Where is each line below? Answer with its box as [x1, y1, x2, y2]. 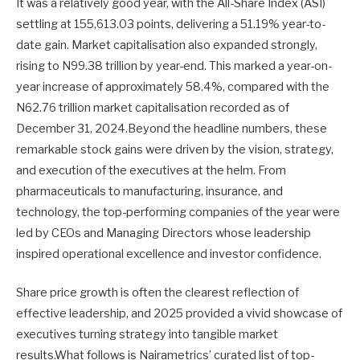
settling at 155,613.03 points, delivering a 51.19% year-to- [16, 17, 325, 32]
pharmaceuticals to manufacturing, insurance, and [16, 184, 283, 199]
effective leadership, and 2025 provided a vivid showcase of [16, 306, 342, 321]
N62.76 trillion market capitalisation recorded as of [16, 100, 289, 116]
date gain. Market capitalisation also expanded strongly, [16, 38, 317, 53]
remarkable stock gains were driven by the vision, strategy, [16, 142, 333, 157]
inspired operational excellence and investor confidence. [16, 247, 321, 262]
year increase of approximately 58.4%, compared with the [16, 80, 329, 95]
